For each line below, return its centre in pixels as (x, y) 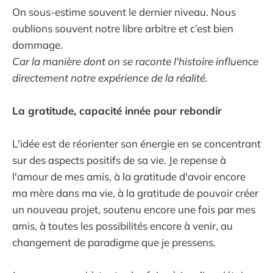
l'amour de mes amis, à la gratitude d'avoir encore (129, 177)
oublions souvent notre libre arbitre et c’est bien (123, 29)
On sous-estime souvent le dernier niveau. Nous (124, 12)
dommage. (37, 45)
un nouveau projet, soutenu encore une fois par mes (134, 210)
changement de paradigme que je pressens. (114, 243)
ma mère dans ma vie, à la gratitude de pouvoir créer (135, 193)
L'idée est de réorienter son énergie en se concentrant (136, 144)
